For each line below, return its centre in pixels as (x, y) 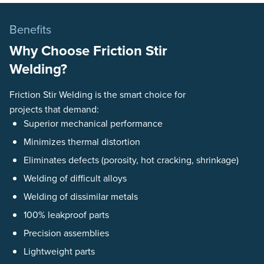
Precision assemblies (66, 233)
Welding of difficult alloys (75, 178)
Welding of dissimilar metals (81, 196)
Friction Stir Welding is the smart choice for (98, 94)
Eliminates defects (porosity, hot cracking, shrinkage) (131, 160)
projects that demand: (54, 109)
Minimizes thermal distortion (82, 141)
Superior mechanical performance (93, 123)
